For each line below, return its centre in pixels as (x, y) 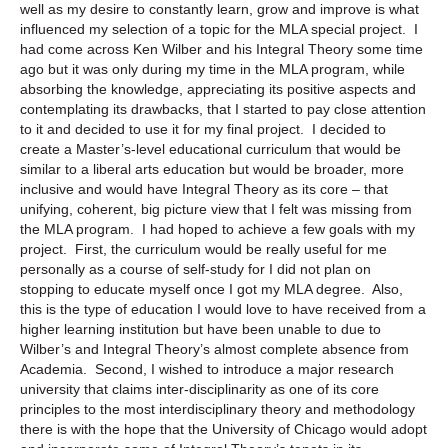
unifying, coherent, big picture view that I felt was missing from (216, 208)
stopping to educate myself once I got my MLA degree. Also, (211, 288)
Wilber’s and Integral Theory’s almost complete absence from (214, 348)
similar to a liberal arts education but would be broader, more (212, 168)
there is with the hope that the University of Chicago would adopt (223, 428)
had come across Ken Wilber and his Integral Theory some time (221, 48)
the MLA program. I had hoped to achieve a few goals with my (217, 228)
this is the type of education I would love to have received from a (223, 308)
